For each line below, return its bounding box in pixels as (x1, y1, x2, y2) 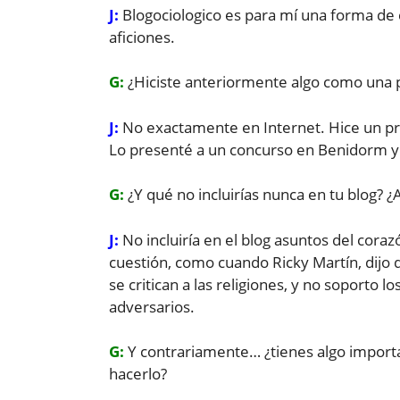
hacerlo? (109, 363, 167, 385)
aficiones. (109, 26, 175, 47)
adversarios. (109, 296, 195, 317)
